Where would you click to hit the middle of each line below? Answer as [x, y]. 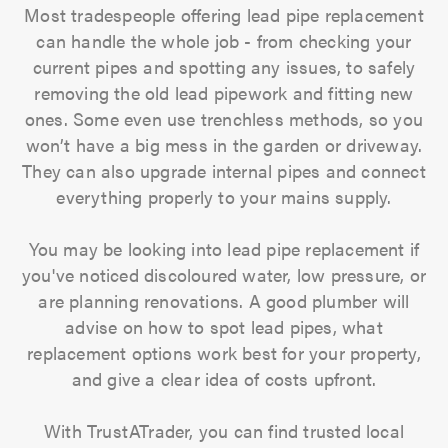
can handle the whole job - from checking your [224, 40]
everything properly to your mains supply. [224, 196]
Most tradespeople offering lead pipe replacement [224, 14]
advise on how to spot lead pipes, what [224, 326]
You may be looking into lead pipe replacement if [224, 248]
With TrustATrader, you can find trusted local [223, 430]
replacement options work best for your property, [224, 352]
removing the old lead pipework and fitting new [224, 92]
